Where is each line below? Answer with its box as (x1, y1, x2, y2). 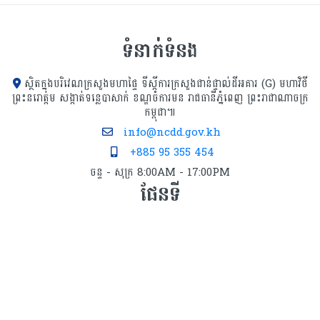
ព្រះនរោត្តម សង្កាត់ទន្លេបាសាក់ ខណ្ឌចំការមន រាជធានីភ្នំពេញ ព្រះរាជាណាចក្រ (11, 89, 309, 109)
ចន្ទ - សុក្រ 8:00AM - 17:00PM (90, 163, 230, 183)
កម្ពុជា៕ (144, 103, 176, 123)
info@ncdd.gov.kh (124, 123, 221, 143)
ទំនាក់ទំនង (122, 33, 198, 69)
